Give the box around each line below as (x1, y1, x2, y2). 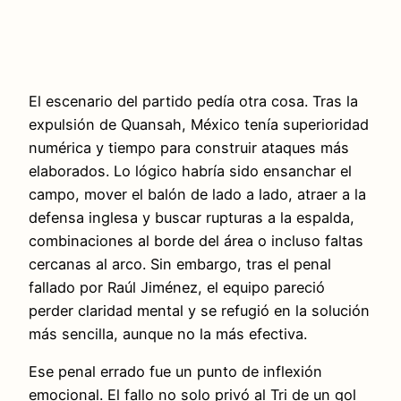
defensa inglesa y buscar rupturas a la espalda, (29, 208, 354, 226)
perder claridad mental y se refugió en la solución (29, 301, 370, 320)
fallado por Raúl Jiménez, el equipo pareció (29, 277, 325, 296)
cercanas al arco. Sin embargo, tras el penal (29, 254, 331, 273)
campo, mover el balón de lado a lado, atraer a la (29, 184, 366, 203)
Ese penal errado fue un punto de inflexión (29, 363, 322, 381)
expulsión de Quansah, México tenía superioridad (29, 115, 369, 133)
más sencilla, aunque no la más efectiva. (29, 324, 307, 343)
